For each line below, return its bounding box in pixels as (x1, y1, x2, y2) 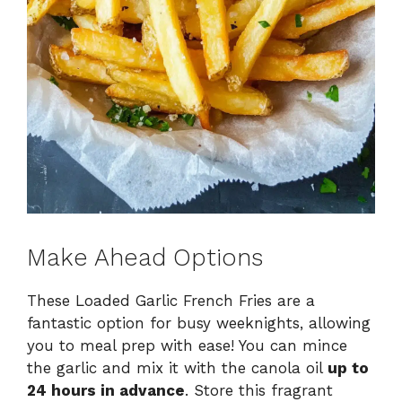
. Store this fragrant (185, 380, 333, 399)
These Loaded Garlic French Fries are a (27, 291, 315, 310)
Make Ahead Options (27, 242, 263, 272)
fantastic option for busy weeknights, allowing (27, 313, 371, 332)
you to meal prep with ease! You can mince (27, 336, 347, 354)
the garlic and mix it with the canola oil (27, 358, 328, 377)
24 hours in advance (27, 380, 185, 399)
